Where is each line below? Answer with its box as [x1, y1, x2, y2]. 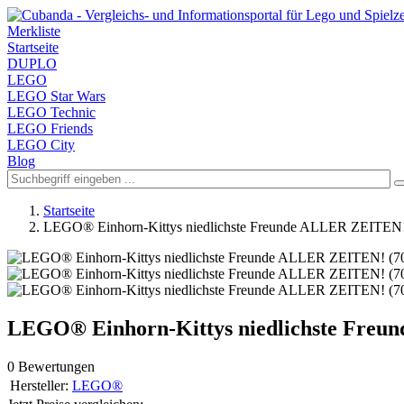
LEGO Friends [7, 121, 93, 136]
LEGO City [7, 137, 75, 152]
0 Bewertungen [7, 358, 95, 374]
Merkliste [7, 23, 60, 39]
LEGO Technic [7, 105, 96, 120]
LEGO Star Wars [7, 88, 106, 104]
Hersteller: [10, 377, 69, 393]
